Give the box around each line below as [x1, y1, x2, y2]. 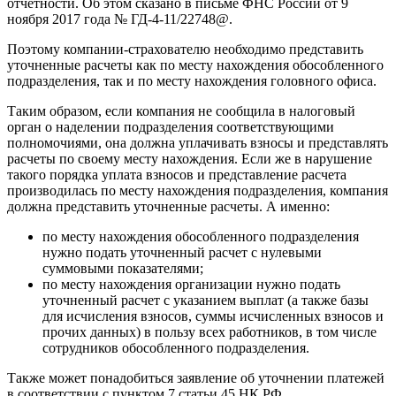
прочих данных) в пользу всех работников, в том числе [42, 324, 377, 340]
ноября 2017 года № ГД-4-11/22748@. [7, 11, 232, 27]
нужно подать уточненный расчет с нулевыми [42, 245, 322, 261]
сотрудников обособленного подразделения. [42, 340, 309, 356]
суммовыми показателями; [42, 261, 203, 277]
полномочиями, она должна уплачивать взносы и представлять [7, 135, 388, 151]
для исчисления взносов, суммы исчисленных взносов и [42, 308, 384, 324]
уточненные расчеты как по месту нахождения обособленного [7, 57, 384, 73]
